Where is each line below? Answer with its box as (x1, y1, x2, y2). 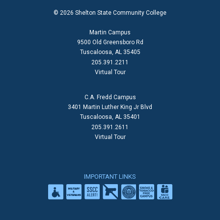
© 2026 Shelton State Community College (54, 9, 166, 17)
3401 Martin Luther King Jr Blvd (68, 104, 152, 111)
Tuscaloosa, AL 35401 (80, 113, 140, 121)
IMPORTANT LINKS (84, 173, 136, 181)
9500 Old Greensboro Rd (77, 39, 143, 46)
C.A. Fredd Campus (84, 94, 136, 101)
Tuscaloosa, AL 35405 (80, 49, 140, 56)
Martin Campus (89, 29, 131, 36)
